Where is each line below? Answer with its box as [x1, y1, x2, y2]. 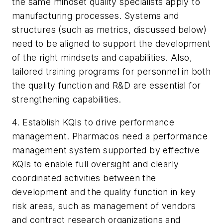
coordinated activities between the [12, 173, 156, 184]
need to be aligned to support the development [12, 38, 211, 49]
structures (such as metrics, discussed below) [12, 24, 207, 35]
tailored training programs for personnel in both [12, 66, 211, 77]
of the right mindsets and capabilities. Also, [12, 52, 192, 63]
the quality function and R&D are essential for [12, 80, 201, 91]
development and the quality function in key [12, 187, 196, 198]
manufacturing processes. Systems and [12, 10, 179, 21]
